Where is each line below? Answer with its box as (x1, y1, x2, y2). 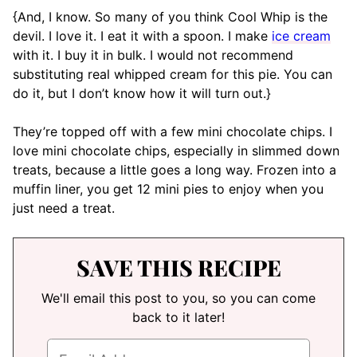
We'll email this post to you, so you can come (41, 290, 316, 306)
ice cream (272, 28, 331, 44)
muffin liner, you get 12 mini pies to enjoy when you (13, 181, 324, 197)
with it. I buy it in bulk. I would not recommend (13, 47, 293, 63)
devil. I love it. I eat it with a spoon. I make (13, 28, 272, 44)
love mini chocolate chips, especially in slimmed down (13, 143, 339, 159)
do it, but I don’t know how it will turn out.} (13, 85, 271, 101)
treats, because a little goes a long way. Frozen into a (13, 162, 336, 178)
